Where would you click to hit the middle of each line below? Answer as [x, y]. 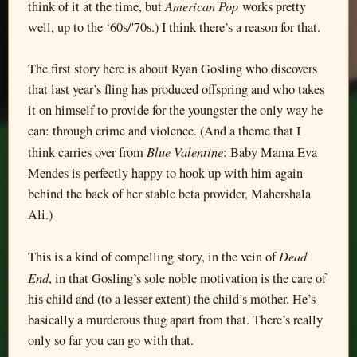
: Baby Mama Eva [270, 152]
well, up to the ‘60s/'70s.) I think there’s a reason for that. [174, 27]
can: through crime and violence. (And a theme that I [164, 131]
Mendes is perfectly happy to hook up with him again [165, 173]
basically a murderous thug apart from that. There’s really [175, 320]
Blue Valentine [185, 151]
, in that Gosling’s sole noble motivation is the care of [187, 278]
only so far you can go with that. [111, 340]
